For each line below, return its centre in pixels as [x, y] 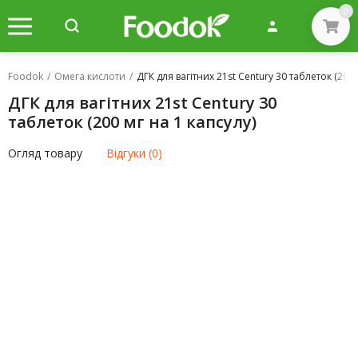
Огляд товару [45, 153]
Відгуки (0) [134, 153]
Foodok [26, 76]
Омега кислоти [90, 76]
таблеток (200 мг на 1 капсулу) [132, 122]
